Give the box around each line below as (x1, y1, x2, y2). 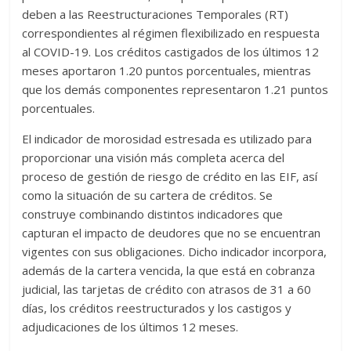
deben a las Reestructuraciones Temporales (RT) (22, 6, 289, 22)
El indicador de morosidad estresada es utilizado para (22, 131, 313, 147)
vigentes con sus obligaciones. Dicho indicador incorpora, (22, 244, 327, 259)
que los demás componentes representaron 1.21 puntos (22, 81, 329, 97)
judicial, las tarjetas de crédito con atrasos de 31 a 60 (22, 281, 312, 297)
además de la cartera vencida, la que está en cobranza (22, 262, 316, 278)
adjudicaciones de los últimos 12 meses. (22, 319, 239, 335)
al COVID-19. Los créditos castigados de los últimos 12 (22, 44, 320, 60)
